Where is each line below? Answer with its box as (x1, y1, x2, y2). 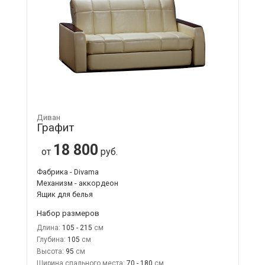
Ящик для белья (36, 189, 93, 199)
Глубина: (36, 235, 66, 244)
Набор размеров (36, 208, 99, 218)
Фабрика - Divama (36, 167, 99, 176)
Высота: (36, 247, 64, 256)
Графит (36, 120, 75, 134)
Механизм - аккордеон (36, 178, 118, 188)
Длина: (36, 223, 60, 232)
